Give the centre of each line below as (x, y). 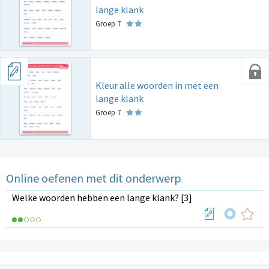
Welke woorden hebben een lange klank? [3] (102, 197)
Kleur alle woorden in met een (157, 85)
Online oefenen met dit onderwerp (94, 178)
